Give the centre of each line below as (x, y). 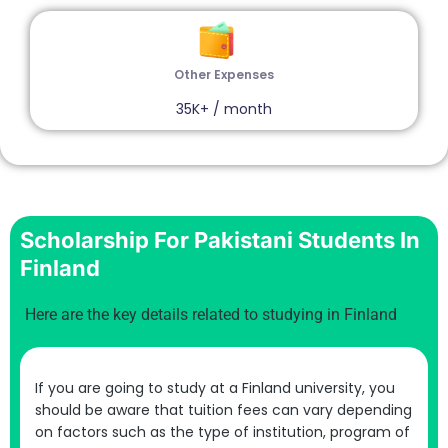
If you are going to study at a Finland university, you (215, 387)
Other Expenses (224, 74)
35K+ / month (224, 108)
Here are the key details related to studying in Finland (211, 314)
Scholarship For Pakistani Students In (220, 239)
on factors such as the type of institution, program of (222, 431)
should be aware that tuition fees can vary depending (223, 409)
